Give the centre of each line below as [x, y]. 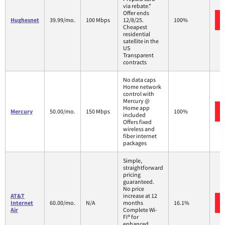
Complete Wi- [140, 210]
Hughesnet [25, 20]
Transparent [138, 55]
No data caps [139, 80]
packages [135, 143]
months [133, 203]
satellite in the [141, 41]
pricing [132, 175]
